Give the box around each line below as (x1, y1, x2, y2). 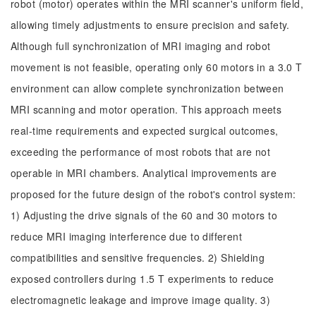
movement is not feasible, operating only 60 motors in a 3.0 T (11, 60, 303, 74)
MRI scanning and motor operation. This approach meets (11, 102, 282, 116)
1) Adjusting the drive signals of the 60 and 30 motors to (11, 208, 277, 222)
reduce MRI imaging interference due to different (11, 229, 243, 243)
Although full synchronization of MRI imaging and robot (11, 39, 271, 53)
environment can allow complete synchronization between (11, 81, 284, 95)
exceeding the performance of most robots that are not (11, 145, 271, 159)
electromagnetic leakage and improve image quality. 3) (11, 293, 271, 307)
